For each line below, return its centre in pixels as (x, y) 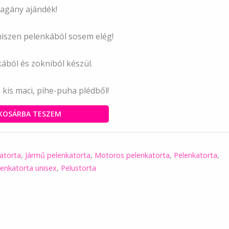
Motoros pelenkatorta (132, 155)
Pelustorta (78, 168)
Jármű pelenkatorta (58, 155)
